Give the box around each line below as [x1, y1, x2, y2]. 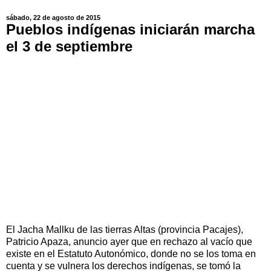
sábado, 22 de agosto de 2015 [6, 14, 100, 22]
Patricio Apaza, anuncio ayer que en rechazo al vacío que [6, 236, 252, 247]
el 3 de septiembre [6, 38, 132, 55]
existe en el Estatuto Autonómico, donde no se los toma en [6, 248, 256, 259]
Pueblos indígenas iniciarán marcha [6, 21, 255, 38]
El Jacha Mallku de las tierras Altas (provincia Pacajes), [6, 224, 243, 235]
